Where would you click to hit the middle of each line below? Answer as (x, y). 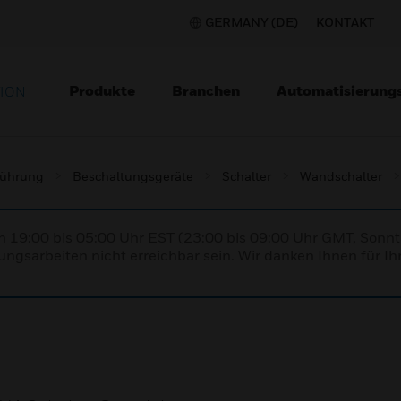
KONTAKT (345, 22)
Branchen (206, 90)
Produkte (102, 90)
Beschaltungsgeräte (133, 176)
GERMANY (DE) (252, 22)
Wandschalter (341, 176)
